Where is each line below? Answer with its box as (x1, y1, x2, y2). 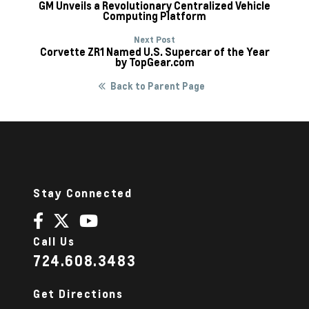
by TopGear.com (114, 54, 195, 69)
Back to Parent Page (110, 79, 205, 92)
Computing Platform (103, 8, 206, 23)
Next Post (134, 33, 175, 45)
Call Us (33, 234, 75, 248)
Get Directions (33, 286, 123, 301)
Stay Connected (33, 186, 132, 200)
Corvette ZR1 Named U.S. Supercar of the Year (39, 44, 270, 59)
